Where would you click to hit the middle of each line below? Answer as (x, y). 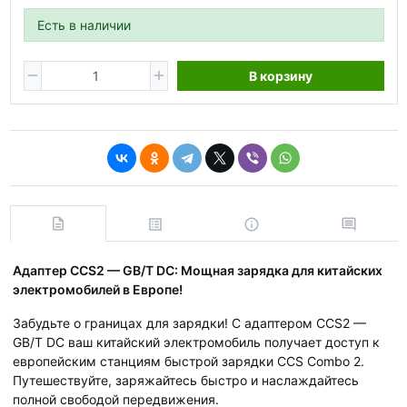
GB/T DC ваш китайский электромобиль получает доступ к (196, 342)
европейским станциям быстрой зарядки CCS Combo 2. (189, 361)
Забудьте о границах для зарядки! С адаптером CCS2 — (189, 323)
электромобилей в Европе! (98, 289)
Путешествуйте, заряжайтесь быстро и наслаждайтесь (186, 380)
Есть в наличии (84, 25)
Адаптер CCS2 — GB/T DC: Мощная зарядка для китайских (198, 270)
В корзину (280, 75)
